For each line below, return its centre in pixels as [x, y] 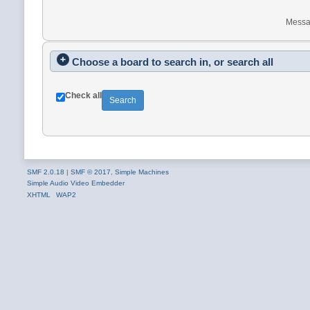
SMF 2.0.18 [45, 172]
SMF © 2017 [90, 172]
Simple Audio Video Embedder [75, 183]
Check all [83, 95]
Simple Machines [142, 172]
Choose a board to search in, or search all [172, 62]
